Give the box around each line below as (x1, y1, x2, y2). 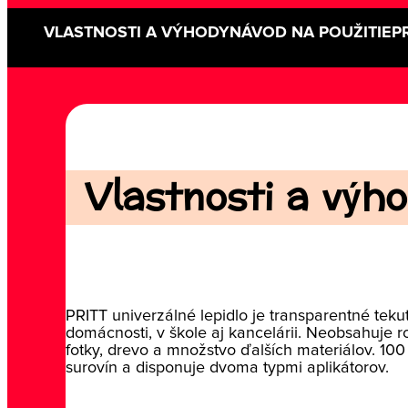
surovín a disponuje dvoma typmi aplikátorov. (65, 359, 389, 376)
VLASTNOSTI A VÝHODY (44, 24, 229, 41)
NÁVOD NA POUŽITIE (229, 24, 392, 41)
